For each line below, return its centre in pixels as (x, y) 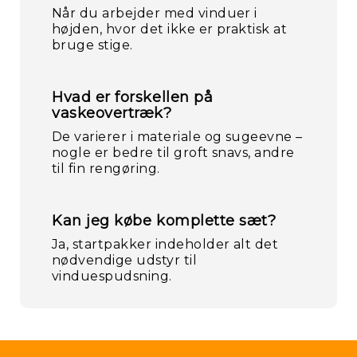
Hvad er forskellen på (133, 97)
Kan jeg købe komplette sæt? (164, 221)
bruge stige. (92, 45)
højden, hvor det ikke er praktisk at (170, 29)
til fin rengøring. (106, 169)
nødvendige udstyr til (125, 260)
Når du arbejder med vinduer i (155, 13)
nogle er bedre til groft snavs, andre (173, 153)
